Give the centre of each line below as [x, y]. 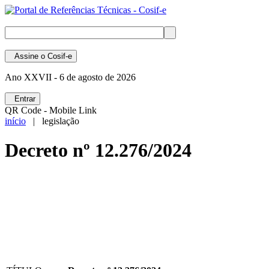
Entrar [23, 99]
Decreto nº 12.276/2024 [98, 150]
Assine [24, 56]
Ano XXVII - [31, 77]
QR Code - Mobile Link [51, 110]
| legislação [53, 121]
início [15, 121]
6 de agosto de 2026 [96, 77]
